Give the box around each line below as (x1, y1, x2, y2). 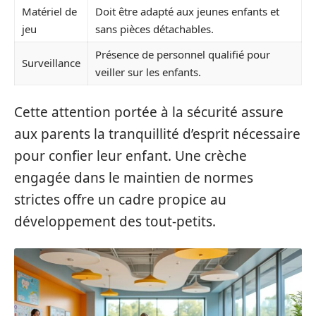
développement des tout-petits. (14, 212, 216, 231)
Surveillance (22, 56, 80, 71)
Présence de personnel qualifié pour (95, 47, 270, 62)
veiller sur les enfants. (95, 65, 201, 80)
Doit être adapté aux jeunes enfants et (95, 4, 279, 19)
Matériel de (22, 4, 77, 19)
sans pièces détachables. (95, 22, 214, 37)
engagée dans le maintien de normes (14, 168, 253, 187)
